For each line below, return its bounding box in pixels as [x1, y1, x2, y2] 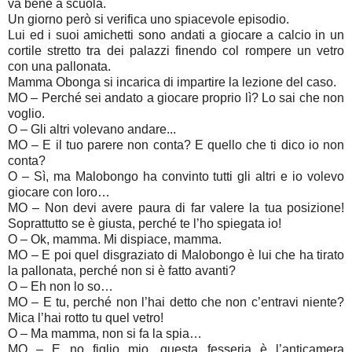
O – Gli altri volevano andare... [8, 123, 176, 137]
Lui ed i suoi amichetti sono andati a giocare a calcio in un [8, 28, 344, 42]
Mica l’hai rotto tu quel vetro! [8, 311, 163, 325]
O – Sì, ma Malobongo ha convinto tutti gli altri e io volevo [8, 170, 344, 184]
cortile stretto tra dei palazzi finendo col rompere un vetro [8, 44, 344, 58]
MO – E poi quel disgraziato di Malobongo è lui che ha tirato [8, 248, 344, 262]
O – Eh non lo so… [8, 280, 116, 294]
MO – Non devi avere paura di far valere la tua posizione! [8, 201, 344, 215]
